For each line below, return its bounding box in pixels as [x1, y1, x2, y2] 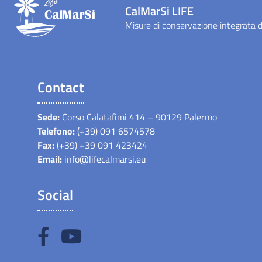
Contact [37, 77, 84, 98]
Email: [37, 152, 62, 166]
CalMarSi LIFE [125, 2, 194, 20]
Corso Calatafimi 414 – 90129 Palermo [60, 110, 219, 124]
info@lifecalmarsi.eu [64, 152, 146, 166]
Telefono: [37, 124, 75, 138]
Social [37, 184, 73, 206]
